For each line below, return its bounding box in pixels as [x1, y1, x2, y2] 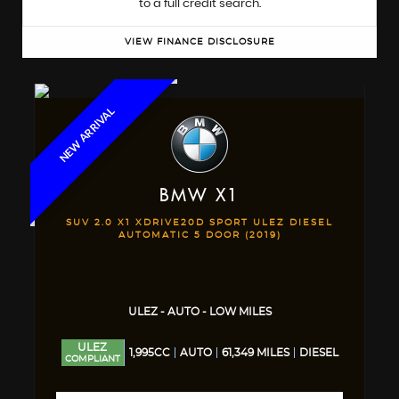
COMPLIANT [64, 354, 120, 363]
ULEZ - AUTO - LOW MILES [127, 306, 272, 317]
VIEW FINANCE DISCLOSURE [124, 37, 275, 46]
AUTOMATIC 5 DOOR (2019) [118, 231, 281, 240]
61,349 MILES [221, 347, 289, 358]
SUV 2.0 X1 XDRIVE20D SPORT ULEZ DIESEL [66, 218, 333, 227]
